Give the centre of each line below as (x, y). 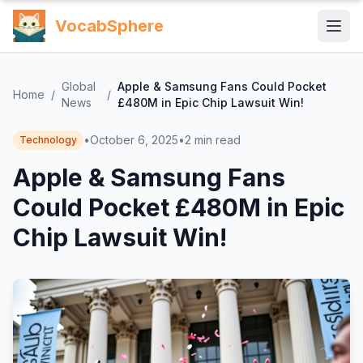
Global (79, 86)
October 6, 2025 (134, 140)
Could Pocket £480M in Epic (179, 207)
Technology (48, 140)
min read (218, 140)
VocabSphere (109, 26)
